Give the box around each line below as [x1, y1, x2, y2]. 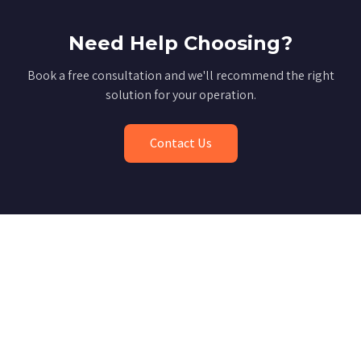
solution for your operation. [105, 86, 256, 103]
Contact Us [149, 135, 212, 151]
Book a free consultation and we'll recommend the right [27, 67, 334, 84]
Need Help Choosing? [68, 31, 293, 55]
